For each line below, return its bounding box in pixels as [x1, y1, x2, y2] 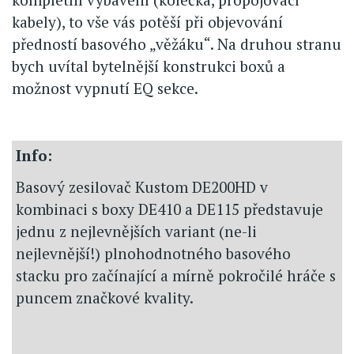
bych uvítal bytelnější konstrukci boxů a [12, 55, 285, 76]
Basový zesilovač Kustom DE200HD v [16, 176, 268, 197]
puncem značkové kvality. [16, 287, 194, 307]
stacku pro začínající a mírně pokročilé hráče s [16, 265, 336, 285]
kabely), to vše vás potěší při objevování [12, 11, 283, 32]
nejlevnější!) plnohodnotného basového [16, 243, 291, 263]
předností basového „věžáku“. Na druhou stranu [12, 33, 341, 54]
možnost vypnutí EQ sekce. [12, 77, 198, 98]
